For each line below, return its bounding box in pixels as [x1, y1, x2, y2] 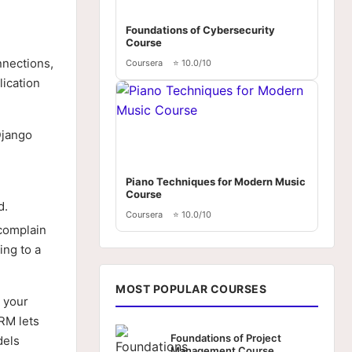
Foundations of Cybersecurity [126, 24, 275, 36]
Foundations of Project [170, 332, 281, 344]
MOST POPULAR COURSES [115, 282, 266, 295]
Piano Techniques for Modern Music [126, 175, 306, 188]
